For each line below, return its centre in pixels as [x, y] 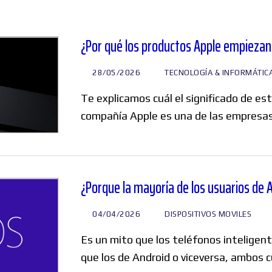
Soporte [147, 237]
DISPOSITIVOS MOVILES [207, 214]
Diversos [147, 161]
